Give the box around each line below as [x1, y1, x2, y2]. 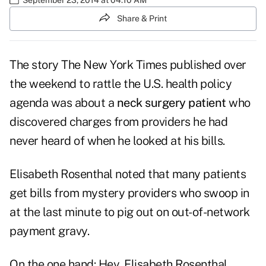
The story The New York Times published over [9, 58, 246, 72]
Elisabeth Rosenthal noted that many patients [9, 167, 246, 182]
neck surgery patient [116, 96, 226, 110]
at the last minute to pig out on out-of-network [9, 205, 250, 220]
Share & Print [117, 13, 167, 23]
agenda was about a [9, 96, 117, 110]
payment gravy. [9, 224, 89, 239]
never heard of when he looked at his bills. [9, 134, 225, 148]
